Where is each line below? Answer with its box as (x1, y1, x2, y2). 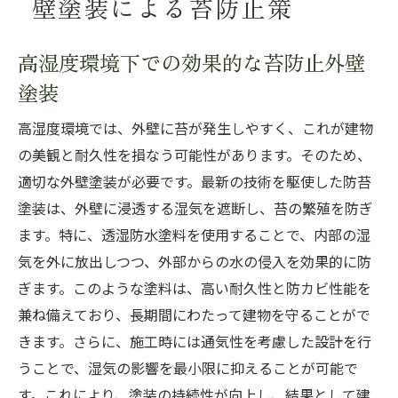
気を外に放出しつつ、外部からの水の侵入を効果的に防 (18, 253, 371, 271)
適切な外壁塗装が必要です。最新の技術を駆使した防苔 (18, 173, 371, 191)
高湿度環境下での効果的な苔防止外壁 (18, 46, 365, 77)
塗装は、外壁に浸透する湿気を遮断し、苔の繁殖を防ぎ (18, 200, 373, 218)
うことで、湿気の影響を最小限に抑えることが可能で (18, 360, 358, 378)
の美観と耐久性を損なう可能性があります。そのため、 (18, 147, 371, 164)
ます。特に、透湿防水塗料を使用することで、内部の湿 (18, 227, 370, 244)
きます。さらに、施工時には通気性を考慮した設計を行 (18, 333, 371, 351)
